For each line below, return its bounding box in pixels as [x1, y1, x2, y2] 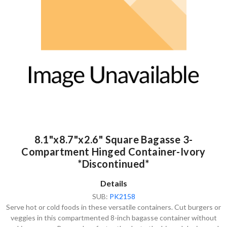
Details [100, 178, 127, 188]
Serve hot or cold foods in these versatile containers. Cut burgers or [6, 202, 221, 211]
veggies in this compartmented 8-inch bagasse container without [10, 213, 217, 222]
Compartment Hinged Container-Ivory [21, 145, 206, 158]
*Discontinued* [78, 157, 149, 170]
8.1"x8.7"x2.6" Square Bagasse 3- [34, 133, 193, 145]
